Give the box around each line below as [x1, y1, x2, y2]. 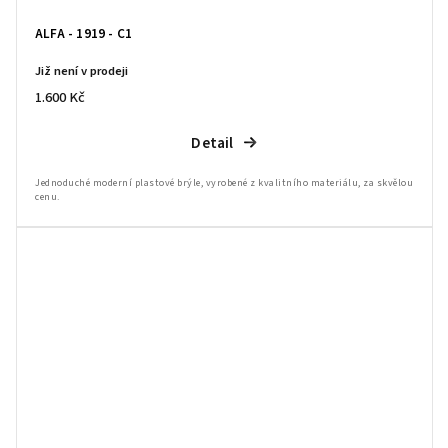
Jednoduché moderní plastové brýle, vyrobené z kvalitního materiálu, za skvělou [35, 175, 413, 190]
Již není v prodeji [35, 61, 128, 80]
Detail [191, 131, 234, 154]
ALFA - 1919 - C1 [35, 23, 133, 43]
